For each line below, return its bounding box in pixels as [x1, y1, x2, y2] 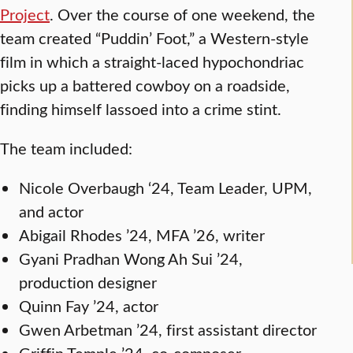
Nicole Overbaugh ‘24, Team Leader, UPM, [19, 176, 312, 199]
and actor [19, 200, 84, 222]
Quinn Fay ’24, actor [19, 295, 158, 317]
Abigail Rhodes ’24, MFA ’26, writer [19, 224, 265, 246]
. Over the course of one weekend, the [50, 3, 315, 25]
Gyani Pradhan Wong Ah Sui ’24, [19, 247, 243, 269]
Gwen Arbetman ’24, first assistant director [19, 318, 317, 340]
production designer [19, 271, 157, 293]
